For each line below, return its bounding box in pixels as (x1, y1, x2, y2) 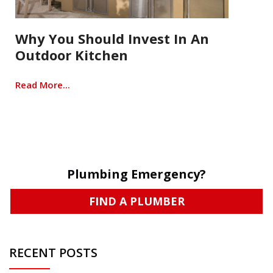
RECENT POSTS (9, 244, 97, 261)
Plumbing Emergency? (67, 166, 206, 182)
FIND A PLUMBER (88, 194, 185, 209)
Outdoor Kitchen (15, 46, 128, 64)
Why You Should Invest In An (15, 29, 209, 48)
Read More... (15, 79, 70, 91)
